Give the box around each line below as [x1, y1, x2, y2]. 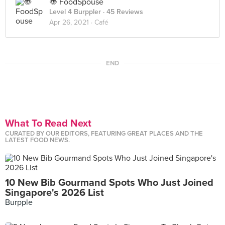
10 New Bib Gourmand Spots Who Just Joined [5, 177, 213, 189]
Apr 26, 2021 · [49, 18, 94, 27]
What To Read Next [5, 118, 91, 130]
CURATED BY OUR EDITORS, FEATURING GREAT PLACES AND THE [5, 130, 203, 138]
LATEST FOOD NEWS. [5, 136, 70, 144]
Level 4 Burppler [49, 8, 101, 16]
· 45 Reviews [101, 8, 143, 16]
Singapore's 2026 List [5, 187, 104, 199]
